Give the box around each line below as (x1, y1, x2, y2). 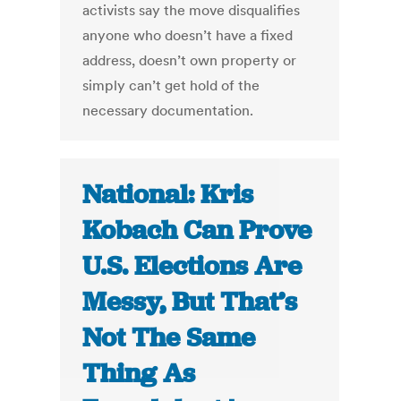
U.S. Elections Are (82, 249, 303, 284)
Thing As (82, 356, 196, 391)
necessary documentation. (82, 101, 254, 120)
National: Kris (82, 177, 254, 212)
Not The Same (82, 320, 256, 355)
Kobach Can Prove (82, 213, 312, 248)
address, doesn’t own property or (82, 51, 297, 70)
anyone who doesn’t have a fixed (82, 26, 294, 45)
